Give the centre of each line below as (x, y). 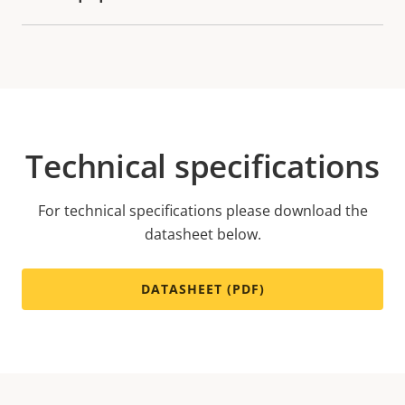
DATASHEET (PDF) (202, 288)
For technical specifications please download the (202, 210)
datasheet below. (202, 234)
